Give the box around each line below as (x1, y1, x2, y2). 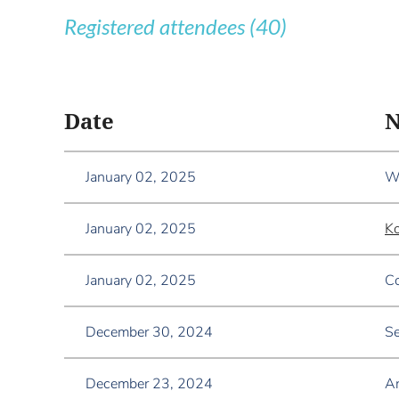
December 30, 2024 (85, 322, 213, 342)
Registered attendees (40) (64, 13, 287, 39)
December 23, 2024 (85, 374, 213, 394)
